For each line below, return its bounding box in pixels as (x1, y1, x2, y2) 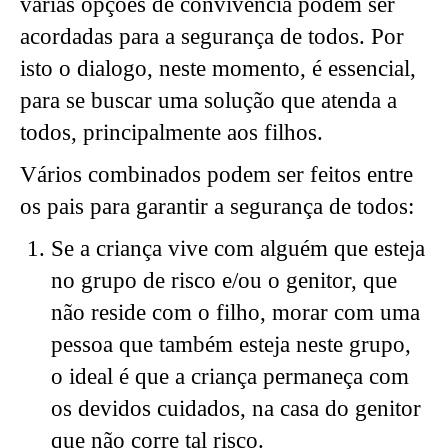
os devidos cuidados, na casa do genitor (50, 395, 421, 421)
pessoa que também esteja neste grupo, (50, 331, 411, 357)
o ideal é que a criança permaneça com (50, 363, 409, 389)
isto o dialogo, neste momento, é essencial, (20, 55, 416, 81)
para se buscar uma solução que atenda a (20, 87, 397, 113)
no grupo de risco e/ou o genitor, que (50, 267, 397, 293)
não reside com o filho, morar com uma (50, 299, 420, 325)
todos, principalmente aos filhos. (20, 119, 323, 145)
